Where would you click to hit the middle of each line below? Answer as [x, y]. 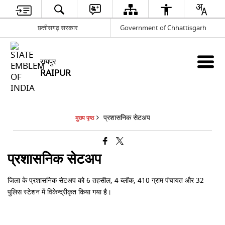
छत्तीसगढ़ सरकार [58, 28]
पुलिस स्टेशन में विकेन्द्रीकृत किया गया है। [60, 192]
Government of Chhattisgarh [163, 28]
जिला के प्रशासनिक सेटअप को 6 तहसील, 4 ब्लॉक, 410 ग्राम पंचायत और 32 [106, 181]
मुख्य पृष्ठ [84, 118]
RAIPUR [56, 73]
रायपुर [48, 62]
